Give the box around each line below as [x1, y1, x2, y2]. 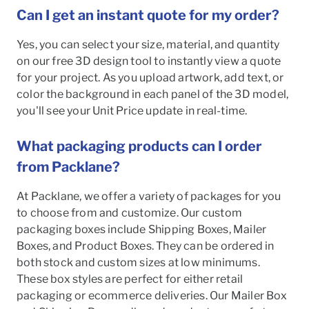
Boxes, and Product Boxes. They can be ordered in [17, 239, 275, 253]
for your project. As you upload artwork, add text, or [17, 71, 284, 85]
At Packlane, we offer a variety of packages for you [17, 190, 281, 203]
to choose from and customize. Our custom [17, 206, 243, 220]
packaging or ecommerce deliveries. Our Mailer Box [17, 289, 287, 303]
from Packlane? [17, 159, 120, 176]
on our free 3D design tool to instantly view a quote [17, 54, 281, 68]
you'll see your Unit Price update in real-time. [17, 104, 248, 118]
